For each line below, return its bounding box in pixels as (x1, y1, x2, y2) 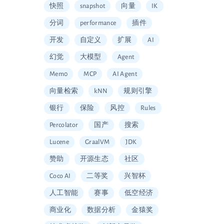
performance (79, 19, 116, 26)
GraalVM (84, 138, 110, 145)
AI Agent (112, 70, 137, 77)
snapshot (79, 2, 105, 9)
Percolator (49, 121, 78, 128)
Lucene (49, 138, 69, 145)
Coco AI (49, 172, 71, 179)
